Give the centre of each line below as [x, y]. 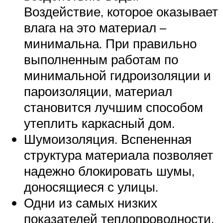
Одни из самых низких [91, 203]
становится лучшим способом [113, 107]
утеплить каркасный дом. [99, 123]
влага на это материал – [95, 28]
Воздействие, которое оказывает [121, 12]
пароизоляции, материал [98, 91]
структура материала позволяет [118, 155]
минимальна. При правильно [110, 44]
